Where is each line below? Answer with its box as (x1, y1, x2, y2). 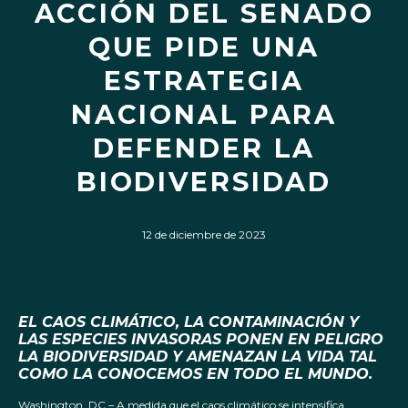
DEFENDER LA (92, 132, 316, 164)
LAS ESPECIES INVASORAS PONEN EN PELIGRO (18, 331, 383, 349)
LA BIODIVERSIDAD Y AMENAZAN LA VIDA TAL (18, 348, 377, 366)
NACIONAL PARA (70, 98, 338, 130)
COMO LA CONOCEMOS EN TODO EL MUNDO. (18, 365, 372, 383)
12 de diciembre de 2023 (142, 228, 266, 241)
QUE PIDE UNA (87, 31, 321, 63)
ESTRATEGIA (104, 65, 304, 97)
